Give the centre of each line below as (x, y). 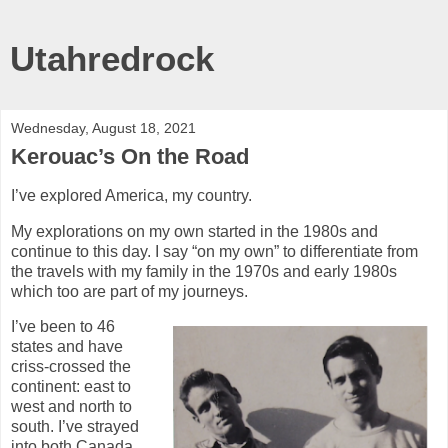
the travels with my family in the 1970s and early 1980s (204, 271)
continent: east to (71, 387)
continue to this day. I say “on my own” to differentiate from (214, 251)
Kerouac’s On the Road (130, 156)
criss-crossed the (71, 367)
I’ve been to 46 (63, 327)
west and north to (71, 407)
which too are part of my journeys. (129, 291)
